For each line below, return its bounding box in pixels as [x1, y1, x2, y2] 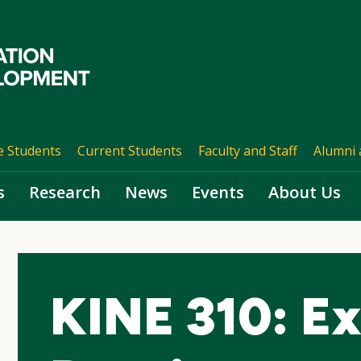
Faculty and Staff [197, 142, 297, 160]
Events [192, 181, 244, 203]
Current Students [77, 142, 182, 160]
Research [29, 181, 101, 203]
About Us [268, 181, 341, 203]
